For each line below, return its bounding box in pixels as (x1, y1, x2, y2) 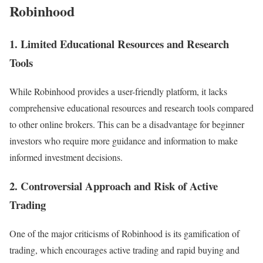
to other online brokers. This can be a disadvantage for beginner (9, 118, 244, 131)
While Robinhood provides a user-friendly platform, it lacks (9, 85, 227, 98)
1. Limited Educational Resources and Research (9, 36, 229, 52)
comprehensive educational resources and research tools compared (9, 102, 254, 114)
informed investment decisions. (9, 151, 123, 164)
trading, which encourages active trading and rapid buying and (9, 243, 240, 256)
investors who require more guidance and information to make (9, 134, 238, 147)
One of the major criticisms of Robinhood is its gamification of (9, 227, 240, 240)
